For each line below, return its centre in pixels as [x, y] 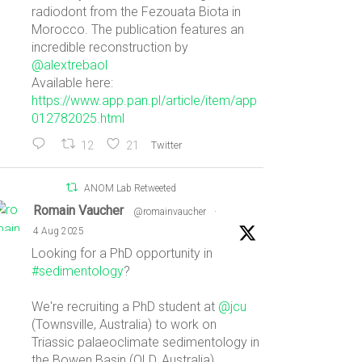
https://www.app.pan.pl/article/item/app [145, 101]
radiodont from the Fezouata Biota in [137, 12]
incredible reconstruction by [110, 47]
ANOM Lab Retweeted [130, 189]
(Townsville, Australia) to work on [124, 325]
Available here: [73, 83]
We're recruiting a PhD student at [125, 307]
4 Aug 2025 [59, 232]
